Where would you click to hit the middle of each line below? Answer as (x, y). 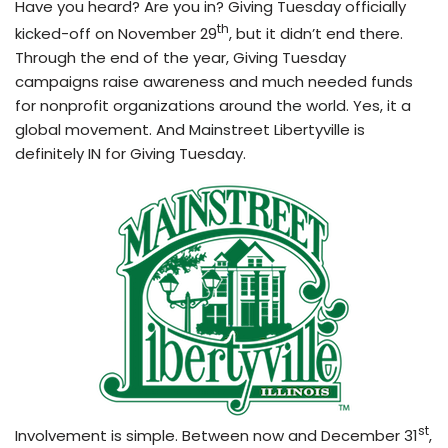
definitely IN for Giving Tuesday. (130, 153)
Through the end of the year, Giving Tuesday (180, 57)
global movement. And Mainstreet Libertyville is (190, 129)
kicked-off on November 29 (116, 33)
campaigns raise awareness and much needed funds (214, 81)
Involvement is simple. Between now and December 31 (216, 435)
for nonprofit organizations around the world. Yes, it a (213, 105)
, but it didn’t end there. (316, 33)
